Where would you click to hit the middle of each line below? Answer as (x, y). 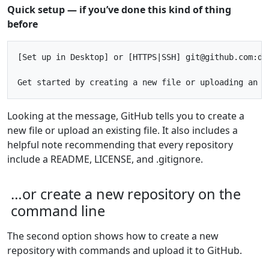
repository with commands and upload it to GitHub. (125, 250)
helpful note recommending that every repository (120, 144)
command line (58, 210)
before (23, 24)
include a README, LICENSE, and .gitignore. (105, 159)
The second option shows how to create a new (113, 236)
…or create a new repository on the (126, 194)
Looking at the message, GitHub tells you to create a (126, 116)
